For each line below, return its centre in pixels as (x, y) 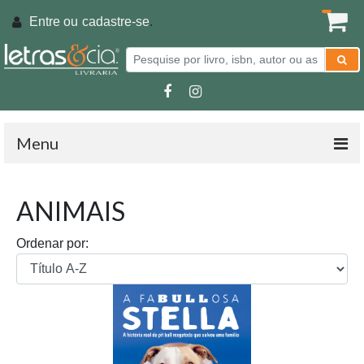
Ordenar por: (52, 244)
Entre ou (54, 22)
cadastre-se (116, 22)
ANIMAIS (71, 211)
